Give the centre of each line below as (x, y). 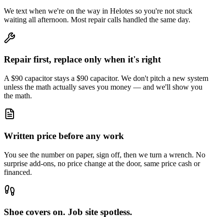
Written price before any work (64, 136)
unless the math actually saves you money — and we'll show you (103, 87)
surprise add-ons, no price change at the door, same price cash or (102, 163)
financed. (18, 172)
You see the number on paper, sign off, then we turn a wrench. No (105, 155)
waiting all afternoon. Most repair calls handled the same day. (97, 19)
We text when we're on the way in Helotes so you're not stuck (98, 11)
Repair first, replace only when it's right (82, 60)
